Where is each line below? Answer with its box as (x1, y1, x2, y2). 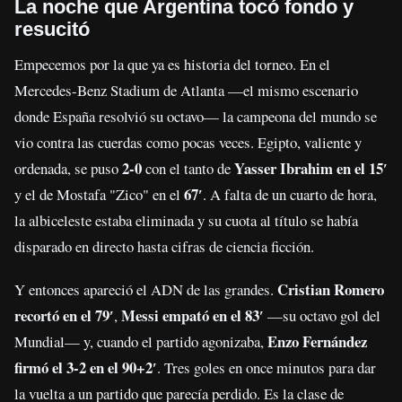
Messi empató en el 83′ (121, 304, 264, 328)
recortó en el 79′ (14, 304, 114, 328)
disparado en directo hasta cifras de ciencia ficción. (14, 235, 314, 257)
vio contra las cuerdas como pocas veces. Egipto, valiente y (14, 131, 362, 153)
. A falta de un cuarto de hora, (203, 183, 377, 205)
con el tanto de (142, 157, 234, 179)
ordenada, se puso (14, 157, 122, 179)
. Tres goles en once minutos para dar (157, 357, 376, 379)
